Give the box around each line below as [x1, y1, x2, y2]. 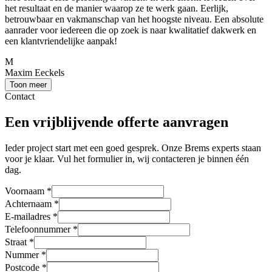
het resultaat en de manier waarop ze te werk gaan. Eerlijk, [5, 2, 228, 13]
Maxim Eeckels [5, 67, 64, 78]
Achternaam [5, 198, 52, 209]
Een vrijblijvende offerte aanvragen [5, 114, 228, 130]
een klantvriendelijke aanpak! [5, 35, 117, 46]
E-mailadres [5, 211, 50, 222]
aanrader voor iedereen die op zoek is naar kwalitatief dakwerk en [5, 24, 256, 35]
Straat [5, 236, 27, 247]
